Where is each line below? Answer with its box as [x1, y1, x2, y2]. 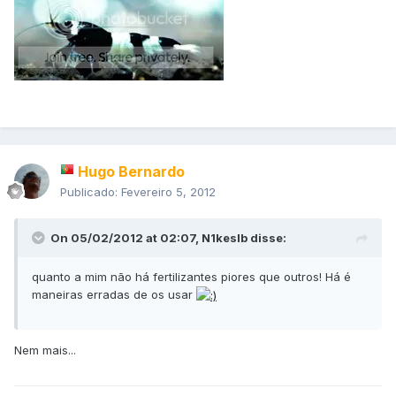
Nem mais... [14, 343, 76, 358]
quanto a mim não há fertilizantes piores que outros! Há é [32, 269, 351, 284]
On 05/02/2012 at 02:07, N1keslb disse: [50, 230, 286, 245]
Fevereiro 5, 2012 [121, 184, 216, 199]
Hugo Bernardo [78, 162, 185, 180]
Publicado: [60, 184, 121, 199]
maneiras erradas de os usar [32, 286, 196, 301]
